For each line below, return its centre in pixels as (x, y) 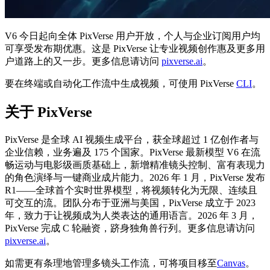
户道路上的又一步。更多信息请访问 (83, 61)
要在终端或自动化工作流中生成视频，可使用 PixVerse (121, 84)
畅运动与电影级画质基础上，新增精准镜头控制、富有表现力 (135, 165)
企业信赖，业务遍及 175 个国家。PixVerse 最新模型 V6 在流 (133, 152)
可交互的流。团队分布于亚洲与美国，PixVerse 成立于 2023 (130, 203)
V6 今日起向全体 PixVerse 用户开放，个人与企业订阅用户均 (133, 36)
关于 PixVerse (49, 112)
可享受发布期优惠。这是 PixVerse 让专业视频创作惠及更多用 (135, 49)
